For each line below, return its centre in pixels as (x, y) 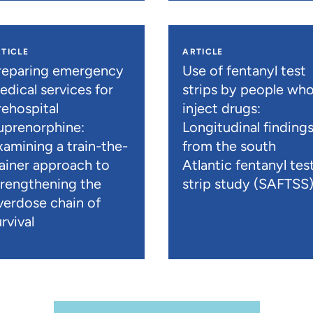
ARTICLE (203, 51)
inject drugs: (222, 108)
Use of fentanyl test (245, 70)
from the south (230, 146)
